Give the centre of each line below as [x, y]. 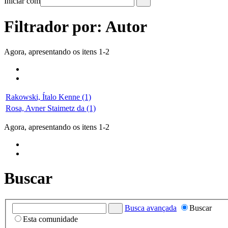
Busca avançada [151, 208]
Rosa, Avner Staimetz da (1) [51, 108]
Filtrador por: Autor [76, 27]
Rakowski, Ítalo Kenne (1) [48, 97]
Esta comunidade [50, 219]
